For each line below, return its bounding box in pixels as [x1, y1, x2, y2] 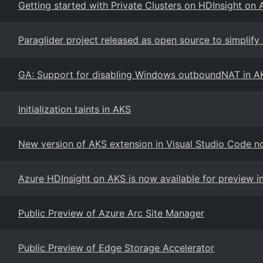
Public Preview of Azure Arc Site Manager [18, 207, 204, 219]
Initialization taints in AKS [18, 103, 131, 115]
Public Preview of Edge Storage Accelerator [18, 242, 214, 254]
